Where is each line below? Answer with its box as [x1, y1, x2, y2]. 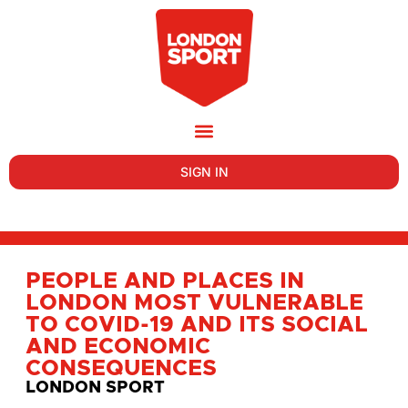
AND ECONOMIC [25, 336, 210, 358]
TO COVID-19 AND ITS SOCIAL [25, 314, 368, 336]
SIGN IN [179, 164, 229, 179]
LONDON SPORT [25, 380, 165, 396]
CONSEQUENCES [25, 358, 217, 380]
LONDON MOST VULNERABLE [25, 292, 363, 314]
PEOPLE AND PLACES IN [25, 270, 304, 292]
